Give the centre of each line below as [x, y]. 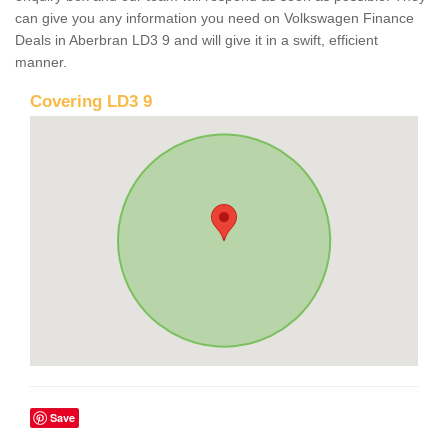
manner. [41, 61]
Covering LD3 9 [91, 101]
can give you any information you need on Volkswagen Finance [214, 17]
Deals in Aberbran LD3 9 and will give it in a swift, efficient [196, 39]
